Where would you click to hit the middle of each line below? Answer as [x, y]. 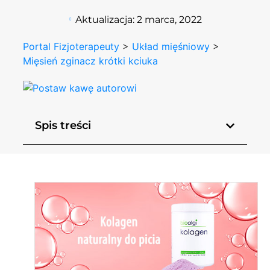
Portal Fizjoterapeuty [71, 46]
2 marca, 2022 [169, 19]
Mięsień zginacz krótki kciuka [91, 61]
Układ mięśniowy [171, 46]
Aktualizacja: [106, 19]
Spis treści [63, 126]
